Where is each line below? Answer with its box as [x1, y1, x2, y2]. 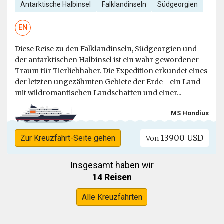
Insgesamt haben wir [70, 160, 154, 170]
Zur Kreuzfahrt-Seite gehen [20, 133, 115, 143]
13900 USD [159, 132, 204, 143]
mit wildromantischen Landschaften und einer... [15, 88, 181, 97]
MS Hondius [171, 109, 209, 117]
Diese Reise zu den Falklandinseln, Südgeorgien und [15, 44, 197, 53]
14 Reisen [92, 172, 132, 182]
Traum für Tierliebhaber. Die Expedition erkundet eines [15, 66, 207, 75]
